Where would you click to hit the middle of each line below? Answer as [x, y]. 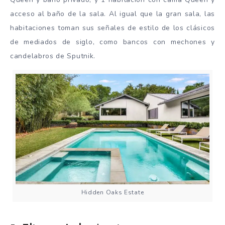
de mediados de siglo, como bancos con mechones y [113, 42]
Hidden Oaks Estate [113, 193]
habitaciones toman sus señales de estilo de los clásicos [113, 28]
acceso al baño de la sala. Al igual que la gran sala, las [113, 14]
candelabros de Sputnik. [53, 56]
